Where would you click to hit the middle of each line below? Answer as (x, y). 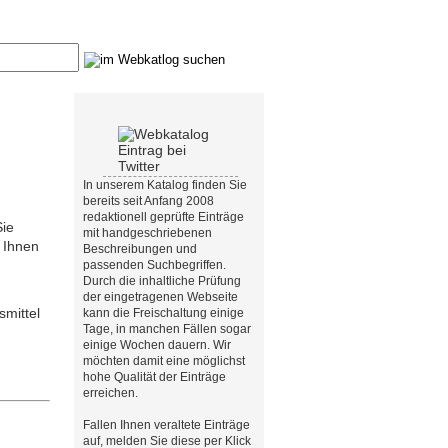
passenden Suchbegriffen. (154, 265)
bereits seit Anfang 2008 (148, 201)
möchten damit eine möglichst (164, 361)
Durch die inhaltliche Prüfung (162, 281)
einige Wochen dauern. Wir (157, 345)
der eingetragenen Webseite (160, 297)
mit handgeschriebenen (147, 233)
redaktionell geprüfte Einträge (163, 217)
